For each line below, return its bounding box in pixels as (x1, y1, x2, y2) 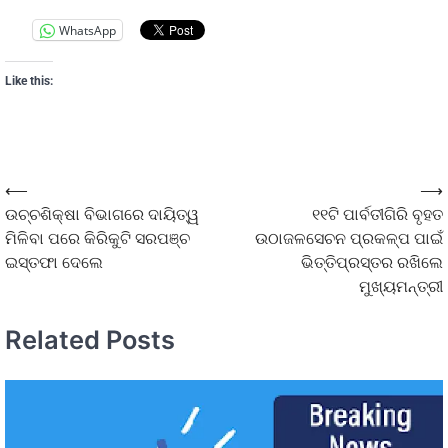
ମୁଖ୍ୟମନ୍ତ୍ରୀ (359, 275, 443, 299)
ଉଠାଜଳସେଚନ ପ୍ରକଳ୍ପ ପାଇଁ (255, 227, 443, 251)
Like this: (5, 74, 53, 89)
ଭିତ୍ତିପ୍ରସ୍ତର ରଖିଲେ (301, 251, 443, 275)
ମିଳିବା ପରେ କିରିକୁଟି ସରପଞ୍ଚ (5, 227, 190, 251)
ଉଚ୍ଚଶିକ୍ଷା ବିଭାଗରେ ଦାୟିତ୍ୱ (5, 203, 199, 227)
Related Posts (5, 323, 175, 355)
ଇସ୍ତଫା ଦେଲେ (5, 251, 107, 275)
